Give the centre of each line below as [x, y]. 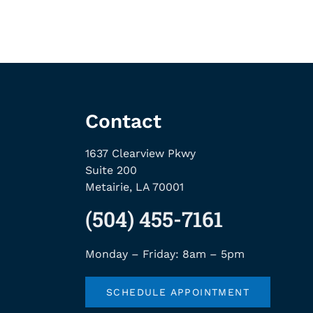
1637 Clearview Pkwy [140, 154]
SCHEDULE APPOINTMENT [178, 292]
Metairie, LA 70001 [134, 187]
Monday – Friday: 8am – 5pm [165, 254]
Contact [123, 122]
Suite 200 [111, 170]
